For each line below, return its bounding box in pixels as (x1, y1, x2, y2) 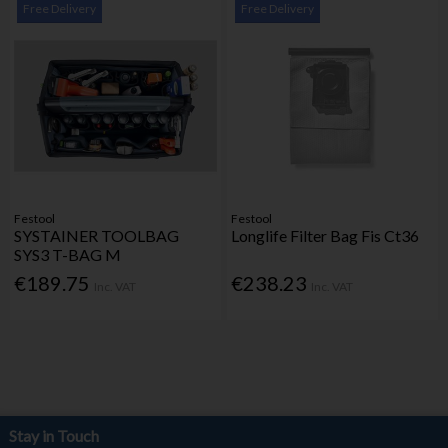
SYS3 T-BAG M (14, 245, 122, 265)
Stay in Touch (8, 425, 99, 445)
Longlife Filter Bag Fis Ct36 (231, 226, 420, 246)
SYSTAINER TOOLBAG (14, 226, 180, 246)
